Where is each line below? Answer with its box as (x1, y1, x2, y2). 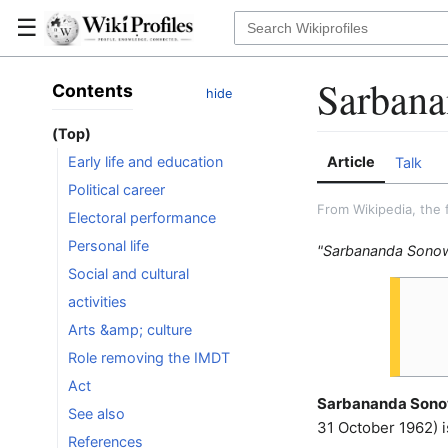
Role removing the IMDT (67, 349, 230, 367)
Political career (67, 181, 165, 199)
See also (67, 405, 125, 423)
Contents (51, 80, 133, 101)
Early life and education (67, 153, 223, 171)
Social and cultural (67, 265, 189, 283)
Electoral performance (67, 209, 216, 227)
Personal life (67, 237, 149, 255)
